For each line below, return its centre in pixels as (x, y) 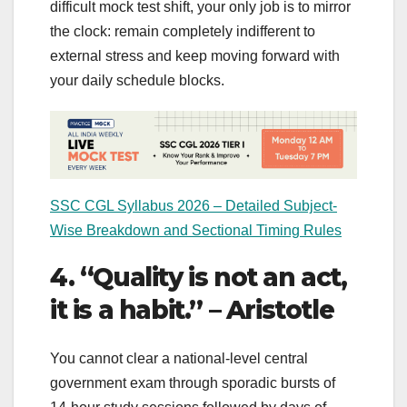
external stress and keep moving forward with (195, 55)
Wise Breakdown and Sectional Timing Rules (196, 230)
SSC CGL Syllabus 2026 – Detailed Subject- (194, 205)
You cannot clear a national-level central (179, 359)
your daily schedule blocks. (137, 80)
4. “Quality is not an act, (199, 277)
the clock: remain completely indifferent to (183, 31)
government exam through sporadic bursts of (193, 383)
